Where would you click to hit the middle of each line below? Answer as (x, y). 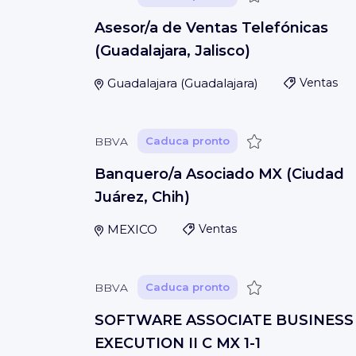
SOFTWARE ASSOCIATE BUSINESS (224, 320)
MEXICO (132, 229)
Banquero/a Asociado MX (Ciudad (219, 174)
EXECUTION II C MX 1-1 (178, 343)
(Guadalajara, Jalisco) (172, 51)
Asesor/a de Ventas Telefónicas (211, 28)
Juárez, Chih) (142, 197)
